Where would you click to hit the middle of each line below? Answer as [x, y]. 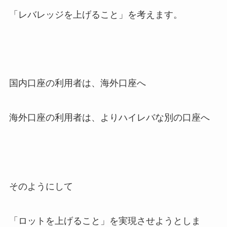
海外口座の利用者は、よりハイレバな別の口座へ [109, 118]
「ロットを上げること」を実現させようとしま [105, 221]
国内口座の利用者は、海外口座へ [77, 83]
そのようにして [41, 186]
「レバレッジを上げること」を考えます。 [96, 14]
